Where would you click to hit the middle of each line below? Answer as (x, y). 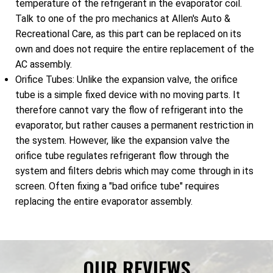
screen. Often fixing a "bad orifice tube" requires (117, 186)
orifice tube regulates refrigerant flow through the (122, 156)
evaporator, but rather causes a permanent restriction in (134, 126)
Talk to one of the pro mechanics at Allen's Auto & (123, 19)
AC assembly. (44, 65)
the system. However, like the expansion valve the (122, 141)
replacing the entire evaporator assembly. (104, 202)
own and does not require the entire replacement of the (135, 49)
